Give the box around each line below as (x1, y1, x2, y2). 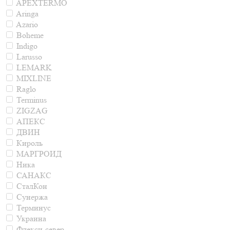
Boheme (16, 30, 44, 40)
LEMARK (16, 63, 52, 72)
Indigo (16, 41, 37, 51)
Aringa (16, 9, 39, 18)
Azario (16, 20, 38, 29)
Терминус (16, 203, 51, 213)
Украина (16, 214, 46, 223)
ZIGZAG (16, 106, 48, 116)
